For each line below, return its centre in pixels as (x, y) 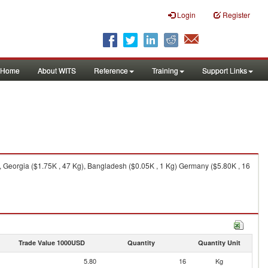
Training (165, 70)
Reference (111, 70)
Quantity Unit (219, 243)
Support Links (225, 70)
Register (236, 15)
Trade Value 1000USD (51, 243)
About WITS (57, 70)
